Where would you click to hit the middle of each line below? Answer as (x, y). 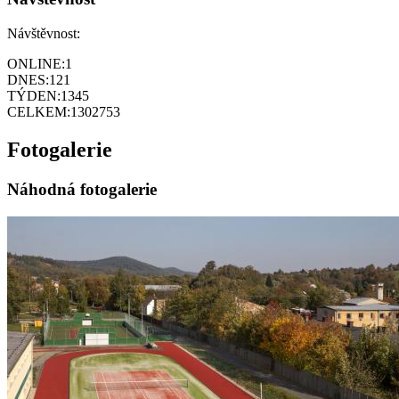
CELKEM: (39, 112)
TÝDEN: (34, 96)
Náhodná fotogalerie (82, 189)
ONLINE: (36, 64)
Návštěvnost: (44, 33)
